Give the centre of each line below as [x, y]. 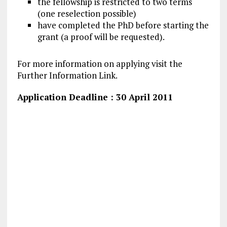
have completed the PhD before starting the [123, 25]
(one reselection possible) [87, 14]
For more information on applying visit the [100, 64]
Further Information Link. [67, 75]
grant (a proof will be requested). [101, 37]
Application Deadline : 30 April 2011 [95, 97]
